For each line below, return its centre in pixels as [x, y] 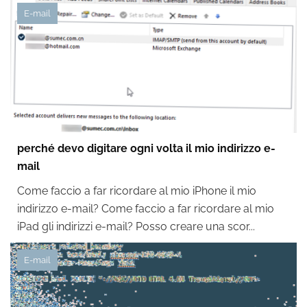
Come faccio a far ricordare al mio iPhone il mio [137, 191]
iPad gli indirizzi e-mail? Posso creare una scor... [136, 226]
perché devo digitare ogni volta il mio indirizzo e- [146, 148]
